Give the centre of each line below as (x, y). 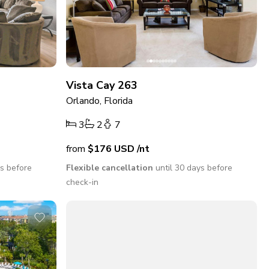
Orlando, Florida (100, 101)
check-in (83, 183)
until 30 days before (193, 168)
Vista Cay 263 (102, 86)
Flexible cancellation (110, 168)
